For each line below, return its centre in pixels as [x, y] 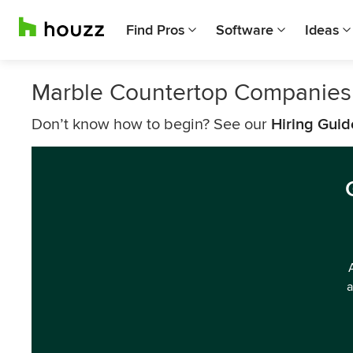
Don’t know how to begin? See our [151, 124]
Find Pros [155, 30]
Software [245, 30]
